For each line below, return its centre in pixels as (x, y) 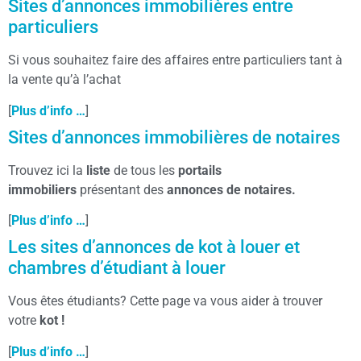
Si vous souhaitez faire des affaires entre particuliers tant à (175, 60)
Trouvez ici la (47, 170)
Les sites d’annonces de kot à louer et (154, 247)
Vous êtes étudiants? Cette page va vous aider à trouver (165, 301)
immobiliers (44, 189)
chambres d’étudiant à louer (117, 268)
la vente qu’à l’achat (64, 80)
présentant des (123, 189)
